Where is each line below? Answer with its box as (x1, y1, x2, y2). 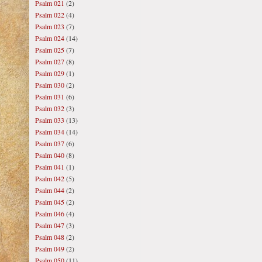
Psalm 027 (35, 57, 64, 66)
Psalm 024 (35, 33, 64, 43)
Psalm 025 (35, 45, 64, 54)
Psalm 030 (35, 80, 64, 89)
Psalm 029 (35, 68, 64, 78)
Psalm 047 (35, 220, 64, 230)
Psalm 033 (35, 115, 64, 125)
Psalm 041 (35, 162, 64, 171)
